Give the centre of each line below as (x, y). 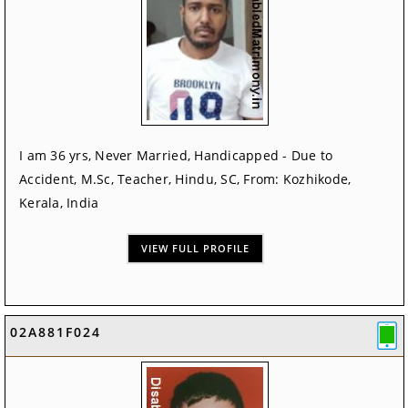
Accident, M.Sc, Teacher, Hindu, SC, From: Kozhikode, (185, 179)
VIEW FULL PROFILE (196, 249)
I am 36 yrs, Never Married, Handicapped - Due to (176, 156)
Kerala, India (59, 203)
